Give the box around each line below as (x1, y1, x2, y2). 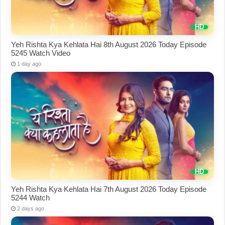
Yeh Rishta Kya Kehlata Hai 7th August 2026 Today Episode (11, 185, 207, 194)
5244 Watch (11, 193, 50, 202)
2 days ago (17, 205, 45, 212)
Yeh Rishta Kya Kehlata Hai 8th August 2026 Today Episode (11, 40, 207, 49)
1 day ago (17, 61, 42, 67)
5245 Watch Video (11, 49, 71, 58)
